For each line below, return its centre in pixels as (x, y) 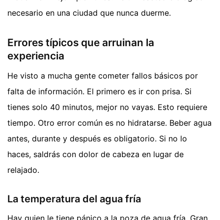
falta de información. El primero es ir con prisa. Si (99, 91)
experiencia (36, 56)
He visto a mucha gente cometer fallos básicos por (103, 75)
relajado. (23, 170)
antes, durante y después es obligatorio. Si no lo (97, 138)
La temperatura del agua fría (74, 199)
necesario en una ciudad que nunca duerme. (89, 13)
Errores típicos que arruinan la (81, 43)
